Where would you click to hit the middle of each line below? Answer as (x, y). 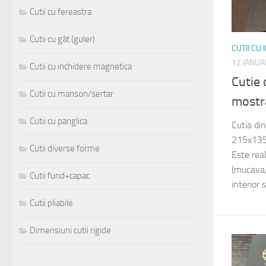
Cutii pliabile (51, 203)
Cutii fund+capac (60, 176)
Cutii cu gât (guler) (62, 39)
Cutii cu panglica (58, 121)
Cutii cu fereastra (61, 12)
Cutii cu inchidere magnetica (81, 67)
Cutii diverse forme (65, 149)
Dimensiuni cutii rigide (70, 231)
